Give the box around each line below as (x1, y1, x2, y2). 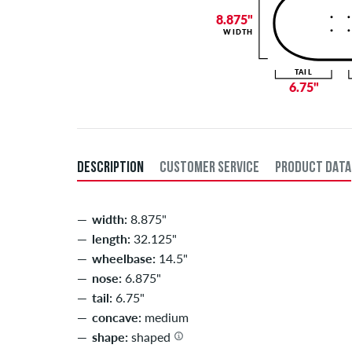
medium (141, 310, 189, 325)
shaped (128, 329, 170, 345)
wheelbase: (92, 251, 156, 266)
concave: (92, 310, 141, 325)
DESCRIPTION (77, 160, 144, 177)
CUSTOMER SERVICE (159, 160, 259, 177)
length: (92, 231, 130, 247)
